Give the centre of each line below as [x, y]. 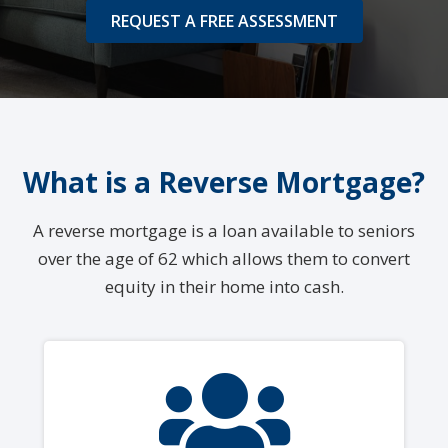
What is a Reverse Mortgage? [224, 181]
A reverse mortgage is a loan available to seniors [224, 230]
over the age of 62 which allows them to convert [224, 258]
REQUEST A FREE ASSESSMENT [224, 20]
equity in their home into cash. [224, 286]
